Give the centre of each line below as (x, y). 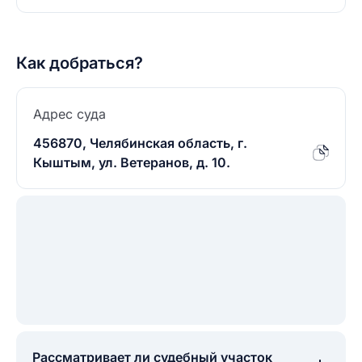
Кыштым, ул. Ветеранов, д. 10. (132, 162)
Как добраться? (80, 63)
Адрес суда (69, 114)
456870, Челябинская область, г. (140, 143)
